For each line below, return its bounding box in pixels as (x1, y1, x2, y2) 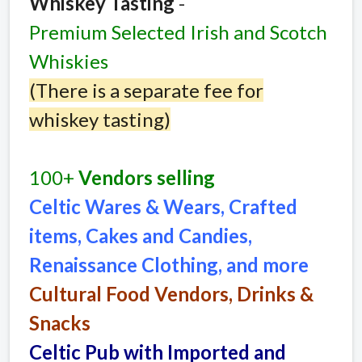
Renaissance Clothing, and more (29, 252, 309, 276)
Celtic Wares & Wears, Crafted (29, 194, 297, 218)
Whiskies (29, 48, 108, 73)
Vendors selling (74, 165, 215, 189)
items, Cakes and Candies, (29, 223, 252, 247)
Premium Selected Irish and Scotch (29, 19, 327, 44)
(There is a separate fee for (29, 78, 263, 102)
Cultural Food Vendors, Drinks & (29, 281, 314, 305)
